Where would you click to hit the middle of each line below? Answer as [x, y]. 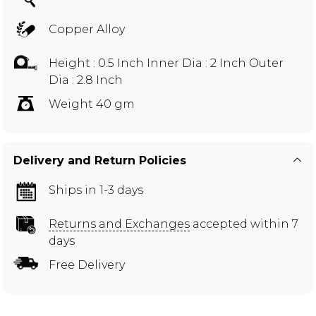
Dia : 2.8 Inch [86, 80]
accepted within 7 [244, 224]
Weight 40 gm [92, 104]
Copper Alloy [87, 29]
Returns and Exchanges [119, 224]
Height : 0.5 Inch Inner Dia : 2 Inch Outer [166, 63]
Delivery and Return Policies [100, 160]
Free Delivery [87, 265]
